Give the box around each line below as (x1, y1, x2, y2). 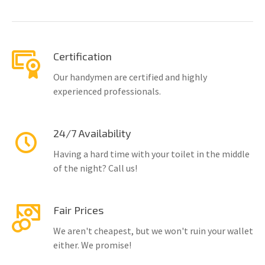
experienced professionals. (53, 85, 161, 98)
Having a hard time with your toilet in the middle (53, 148, 250, 160)
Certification (53, 50, 112, 63)
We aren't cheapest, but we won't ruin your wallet (53, 225, 253, 237)
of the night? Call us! (53, 162, 137, 174)
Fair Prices (53, 203, 104, 217)
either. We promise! (53, 239, 131, 251)
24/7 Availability (53, 127, 131, 140)
